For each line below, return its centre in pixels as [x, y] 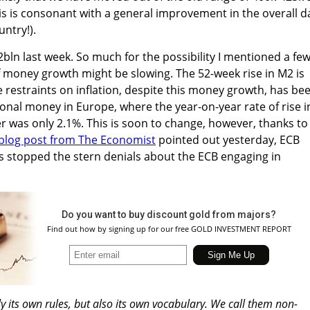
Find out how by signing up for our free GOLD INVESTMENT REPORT [169, 228]
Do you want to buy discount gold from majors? [169, 214]
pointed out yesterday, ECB [228, 139]
